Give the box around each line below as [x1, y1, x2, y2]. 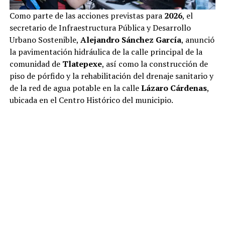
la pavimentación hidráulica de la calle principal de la [9, 46, 202, 57]
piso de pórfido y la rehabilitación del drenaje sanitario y [9, 70, 213, 81]
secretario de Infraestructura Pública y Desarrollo [9, 22, 191, 33]
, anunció [181, 34, 214, 45]
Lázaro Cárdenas [141, 82, 207, 93]
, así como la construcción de [101, 58, 208, 69]
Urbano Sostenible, [9, 34, 80, 45]
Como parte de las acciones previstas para [9, 10, 164, 21]
